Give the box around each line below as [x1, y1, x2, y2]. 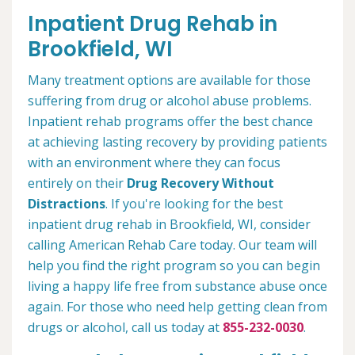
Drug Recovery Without [127, 174, 274, 193]
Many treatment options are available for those [28, 71, 311, 90]
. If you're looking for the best [105, 195, 283, 213]
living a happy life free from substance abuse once [28, 277, 327, 296]
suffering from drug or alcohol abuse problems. [28, 92, 311, 110]
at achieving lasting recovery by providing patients [28, 133, 327, 151]
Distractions [28, 195, 105, 213]
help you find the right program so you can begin [28, 257, 320, 275]
